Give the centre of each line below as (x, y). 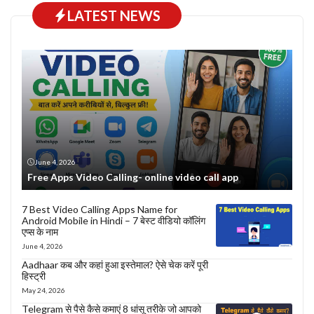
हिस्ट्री (34, 275)
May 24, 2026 (43, 290)
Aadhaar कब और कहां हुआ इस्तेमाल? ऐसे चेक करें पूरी (115, 264)
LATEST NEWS (114, 15)
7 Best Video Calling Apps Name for (100, 209)
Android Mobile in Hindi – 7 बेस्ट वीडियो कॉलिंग (114, 220)
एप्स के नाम (40, 231)
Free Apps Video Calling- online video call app (133, 177)
